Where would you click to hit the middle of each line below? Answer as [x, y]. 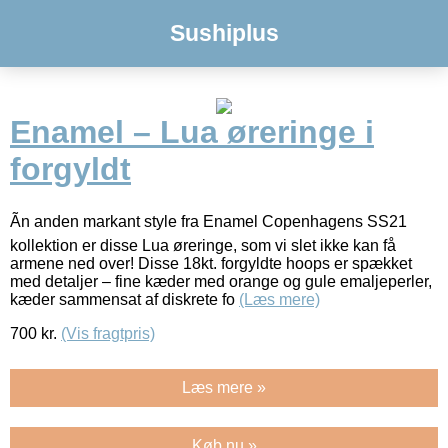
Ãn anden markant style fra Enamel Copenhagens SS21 [208, 221]
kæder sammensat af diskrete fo [124, 299]
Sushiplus [224, 33]
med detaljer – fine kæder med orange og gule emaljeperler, [221, 281]
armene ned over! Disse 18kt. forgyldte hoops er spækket [211, 263]
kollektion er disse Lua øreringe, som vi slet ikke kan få [203, 245]
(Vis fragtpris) [108, 333]
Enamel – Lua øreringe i [192, 132]
